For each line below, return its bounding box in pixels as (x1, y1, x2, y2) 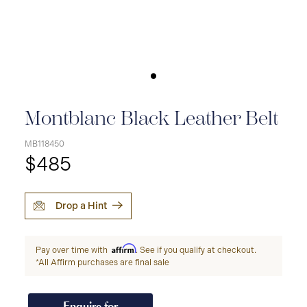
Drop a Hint (56, 200, 107, 212)
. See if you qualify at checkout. (136, 245, 256, 255)
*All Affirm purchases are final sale (36, 258, 169, 267)
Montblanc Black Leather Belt (25, 107, 278, 130)
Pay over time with (36, 245, 110, 255)
